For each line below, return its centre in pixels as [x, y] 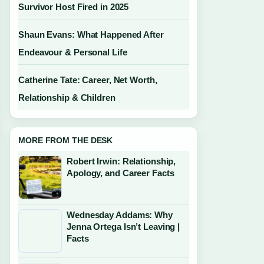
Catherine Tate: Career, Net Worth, [88, 80]
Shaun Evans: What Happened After [91, 34]
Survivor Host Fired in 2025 [74, 7]
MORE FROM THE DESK [66, 140]
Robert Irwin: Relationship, [121, 161]
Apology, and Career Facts [121, 173]
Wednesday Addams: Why [120, 215]
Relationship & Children [67, 98]
